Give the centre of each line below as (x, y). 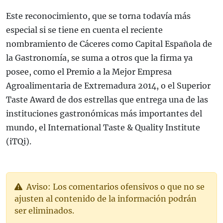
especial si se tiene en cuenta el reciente (84, 30)
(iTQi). (19, 142)
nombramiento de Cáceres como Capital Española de (109, 44)
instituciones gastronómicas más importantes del (104, 114)
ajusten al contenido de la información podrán (106, 199)
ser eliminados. (44, 211)
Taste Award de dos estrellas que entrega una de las (107, 100)
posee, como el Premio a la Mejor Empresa (89, 72)
